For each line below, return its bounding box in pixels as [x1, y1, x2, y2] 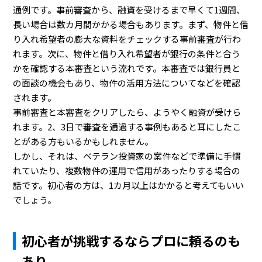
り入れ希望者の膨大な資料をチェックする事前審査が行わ [13, 33, 242, 45]
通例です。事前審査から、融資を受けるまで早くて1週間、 [13, 4, 246, 16]
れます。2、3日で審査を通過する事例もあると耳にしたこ [13, 120, 242, 133]
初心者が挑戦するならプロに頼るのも [22, 231, 241, 250]
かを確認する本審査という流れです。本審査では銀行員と [13, 62, 241, 74]
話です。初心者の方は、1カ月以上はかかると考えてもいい [13, 179, 244, 191]
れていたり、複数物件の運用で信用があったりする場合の [13, 164, 241, 177]
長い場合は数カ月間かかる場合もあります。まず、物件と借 [13, 18, 249, 30]
